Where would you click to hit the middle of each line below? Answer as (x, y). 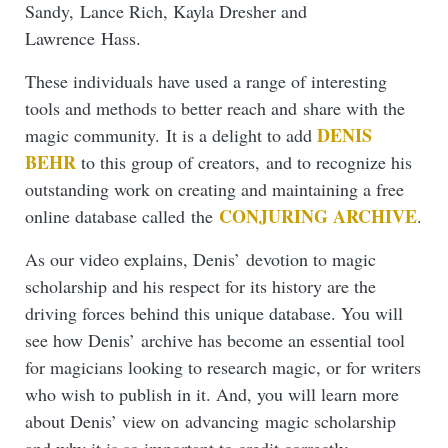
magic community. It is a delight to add (171, 135)
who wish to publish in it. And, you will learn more (212, 394)
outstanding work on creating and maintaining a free (214, 189)
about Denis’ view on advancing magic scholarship (210, 421)
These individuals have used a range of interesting (206, 81)
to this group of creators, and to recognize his (244, 162)
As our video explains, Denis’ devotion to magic (200, 259)
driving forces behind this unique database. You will (214, 313)
